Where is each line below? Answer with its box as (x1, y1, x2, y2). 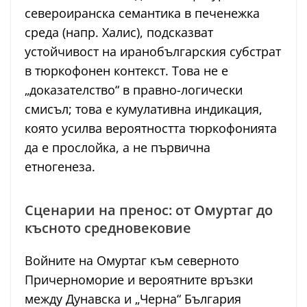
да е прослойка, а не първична (25, 138, 210, 156)
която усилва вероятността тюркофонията (25, 119, 277, 136)
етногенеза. (25, 158, 95, 175)
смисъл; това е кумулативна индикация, (25, 100, 262, 117)
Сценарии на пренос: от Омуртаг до (25, 200, 273, 219)
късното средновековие (25, 218, 191, 237)
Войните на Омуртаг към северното (25, 251, 239, 269)
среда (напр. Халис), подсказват (25, 23, 213, 40)
